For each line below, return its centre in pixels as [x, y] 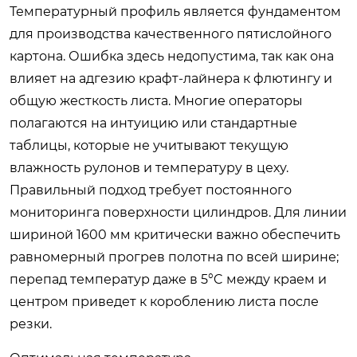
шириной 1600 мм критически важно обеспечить [175, 235]
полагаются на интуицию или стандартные [153, 123]
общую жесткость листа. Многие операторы [156, 101]
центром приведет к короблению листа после [164, 302]
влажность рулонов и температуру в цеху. [149, 168]
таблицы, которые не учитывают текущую [149, 145]
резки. [31, 324]
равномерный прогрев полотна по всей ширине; [174, 257]
